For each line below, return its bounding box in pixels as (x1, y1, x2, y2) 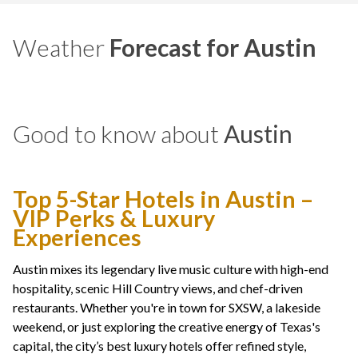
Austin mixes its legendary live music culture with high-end (13, 261, 328, 277)
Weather (13, 33, 109, 62)
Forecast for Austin (109, 33, 316, 62)
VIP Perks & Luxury (13, 205, 215, 233)
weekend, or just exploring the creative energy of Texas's (13, 319, 320, 335)
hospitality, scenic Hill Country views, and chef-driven (13, 280, 303, 296)
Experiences (13, 224, 141, 252)
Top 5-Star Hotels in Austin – (13, 185, 313, 213)
